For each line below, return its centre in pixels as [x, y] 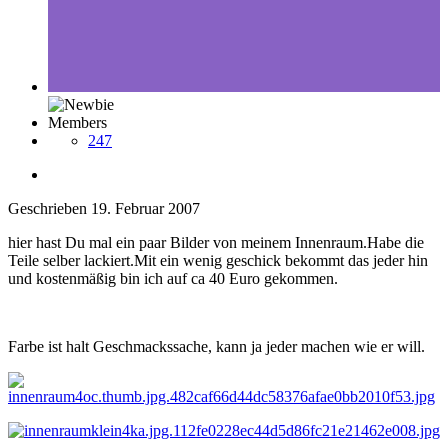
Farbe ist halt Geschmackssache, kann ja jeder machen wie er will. [216, 346]
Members [77, 122]
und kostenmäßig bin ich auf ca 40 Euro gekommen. [173, 278]
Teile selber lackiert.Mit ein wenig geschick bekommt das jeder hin [218, 260]
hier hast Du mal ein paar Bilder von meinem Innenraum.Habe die [216, 242]
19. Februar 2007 [145, 208]
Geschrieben [49, 208]
